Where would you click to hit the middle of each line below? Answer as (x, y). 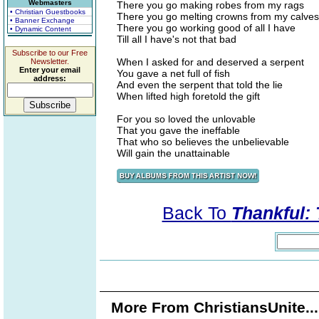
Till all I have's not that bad (177, 39)
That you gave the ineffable (178, 130)
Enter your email (50, 70)
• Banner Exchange (42, 20)
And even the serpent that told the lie (200, 85)
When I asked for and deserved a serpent (210, 62)
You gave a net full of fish (173, 73)
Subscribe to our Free (50, 53)
